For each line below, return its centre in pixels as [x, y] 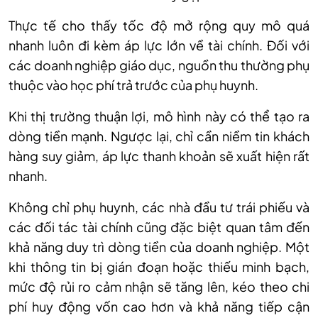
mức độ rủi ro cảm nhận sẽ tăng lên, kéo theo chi [159, 287]
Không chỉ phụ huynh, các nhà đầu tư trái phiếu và [159, 207]
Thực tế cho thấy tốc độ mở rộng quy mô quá [159, 26]
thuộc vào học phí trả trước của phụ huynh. [135, 85]
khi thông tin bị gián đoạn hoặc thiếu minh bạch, [159, 267]
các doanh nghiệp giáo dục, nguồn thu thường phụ [159, 65]
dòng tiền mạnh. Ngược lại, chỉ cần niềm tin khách [159, 136]
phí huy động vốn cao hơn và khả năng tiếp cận [159, 307]
